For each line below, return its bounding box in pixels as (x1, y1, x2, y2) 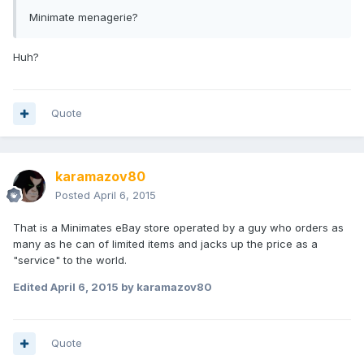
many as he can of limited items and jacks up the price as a (13, 237, 318, 251)
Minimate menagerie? (29, 11, 138, 24)
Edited (13, 280, 50, 294)
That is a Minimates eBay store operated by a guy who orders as (13, 221, 344, 235)
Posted (55, 188, 93, 202)
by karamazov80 (119, 280, 212, 294)
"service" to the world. (13, 253, 127, 267)
